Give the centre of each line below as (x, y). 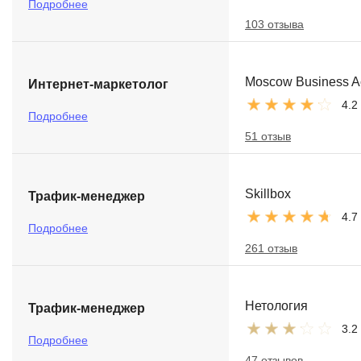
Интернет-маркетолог (98, 84)
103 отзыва (274, 24)
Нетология (276, 306)
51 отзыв (268, 136)
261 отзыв (271, 248)
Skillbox (268, 194)
